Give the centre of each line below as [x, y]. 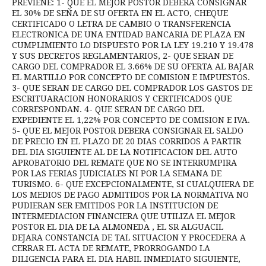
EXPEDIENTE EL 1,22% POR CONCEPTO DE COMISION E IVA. [131, 120]
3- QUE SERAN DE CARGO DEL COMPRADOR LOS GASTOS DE [132, 88]
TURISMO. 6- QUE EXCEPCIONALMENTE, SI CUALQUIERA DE [133, 184]
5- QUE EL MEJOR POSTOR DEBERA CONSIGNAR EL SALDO [128, 130]
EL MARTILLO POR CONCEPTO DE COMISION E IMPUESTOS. [131, 77]
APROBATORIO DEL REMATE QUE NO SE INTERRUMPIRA [124, 162]
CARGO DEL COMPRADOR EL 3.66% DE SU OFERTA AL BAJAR [133, 66]
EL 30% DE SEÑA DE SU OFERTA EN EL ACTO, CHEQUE [120, 13]
